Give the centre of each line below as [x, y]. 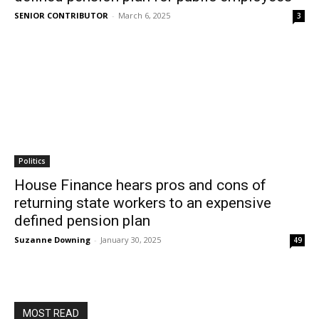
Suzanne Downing [52, 240]
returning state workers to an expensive [143, 203]
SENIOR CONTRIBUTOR [61, 15]
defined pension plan [82, 221]
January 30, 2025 [131, 240]
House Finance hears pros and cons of [140, 185]
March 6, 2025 [144, 15]
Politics [32, 161]
